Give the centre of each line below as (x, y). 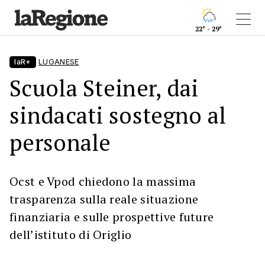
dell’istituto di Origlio (71, 235)
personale (60, 142)
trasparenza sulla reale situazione (104, 199)
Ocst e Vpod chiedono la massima (103, 181)
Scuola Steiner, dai (104, 88)
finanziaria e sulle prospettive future (112, 217)
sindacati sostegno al (118, 115)
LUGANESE (59, 62)
